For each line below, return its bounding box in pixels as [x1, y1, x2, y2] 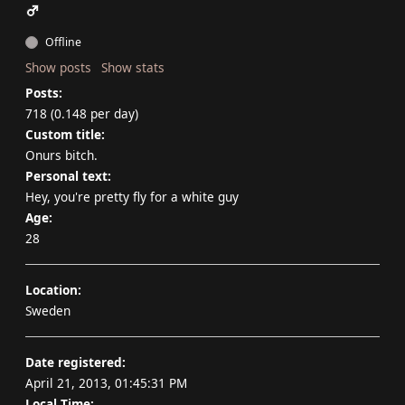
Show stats [101, 59, 165, 76]
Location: [25, 281, 81, 298]
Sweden [25, 302, 71, 319]
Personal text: [25, 167, 111, 184]
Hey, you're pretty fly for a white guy [25, 188, 239, 205]
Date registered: [25, 353, 126, 371]
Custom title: [25, 126, 105, 143]
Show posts [25, 59, 91, 76]
